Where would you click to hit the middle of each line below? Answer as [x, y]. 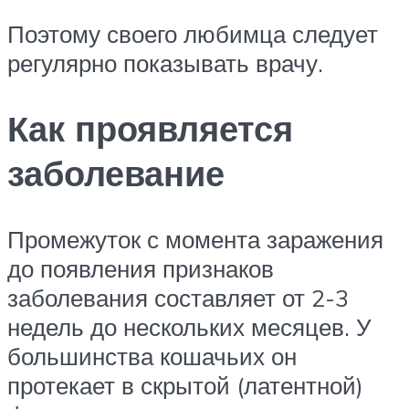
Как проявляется [150, 129]
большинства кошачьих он [152, 357]
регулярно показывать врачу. [165, 63]
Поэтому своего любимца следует [193, 33]
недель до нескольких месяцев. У [189, 327]
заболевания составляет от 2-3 [178, 298]
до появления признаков [141, 269]
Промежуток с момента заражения [195, 240]
